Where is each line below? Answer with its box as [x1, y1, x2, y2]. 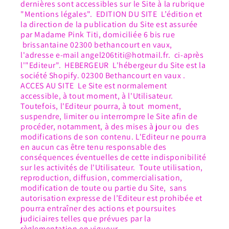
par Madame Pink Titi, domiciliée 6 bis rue [20, 29, 175, 40]
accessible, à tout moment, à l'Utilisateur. [20, 90, 173, 102]
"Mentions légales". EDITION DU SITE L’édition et [20, 9, 203, 20]
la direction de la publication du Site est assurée [20, 19, 198, 30]
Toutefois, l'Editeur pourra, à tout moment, [20, 101, 181, 112]
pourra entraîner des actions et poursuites [20, 203, 178, 214]
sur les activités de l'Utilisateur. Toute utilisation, [20, 162, 203, 173]
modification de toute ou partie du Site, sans [20, 182, 187, 194]
